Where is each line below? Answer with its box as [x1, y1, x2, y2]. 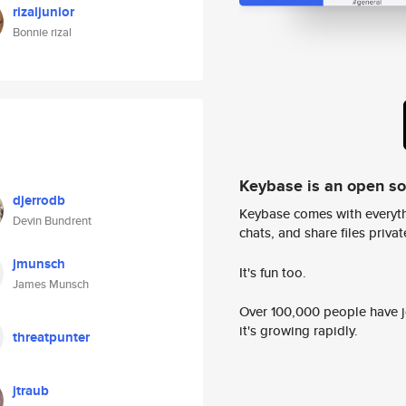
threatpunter [13, 327, 90, 347]
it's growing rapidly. [239, 321, 358, 341]
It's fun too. [239, 262, 306, 282]
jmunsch [13, 254, 65, 274]
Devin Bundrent [13, 212, 92, 229]
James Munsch [13, 275, 89, 293]
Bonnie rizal [13, 24, 72, 41]
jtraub [13, 381, 49, 401]
